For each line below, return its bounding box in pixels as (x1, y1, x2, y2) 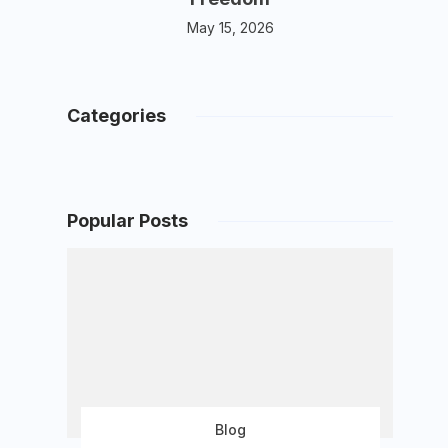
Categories (67, 105, 167, 126)
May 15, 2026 (186, 19, 274, 36)
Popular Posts (67, 210, 189, 231)
